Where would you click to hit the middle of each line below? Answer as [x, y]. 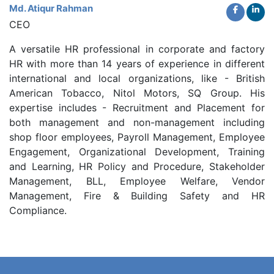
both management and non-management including [137, 122]
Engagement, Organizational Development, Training [137, 151]
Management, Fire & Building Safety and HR [137, 195]
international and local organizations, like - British [137, 78]
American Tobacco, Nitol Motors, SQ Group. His [137, 93]
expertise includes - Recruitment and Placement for [137, 107]
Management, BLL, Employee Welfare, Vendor [137, 181]
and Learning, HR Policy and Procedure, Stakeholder [137, 166]
